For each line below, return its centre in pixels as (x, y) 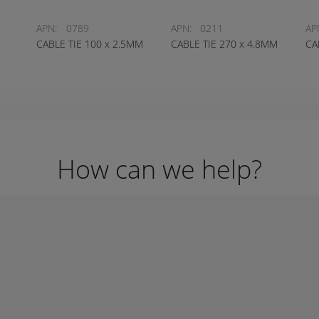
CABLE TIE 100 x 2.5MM (90, 44)
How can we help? (159, 169)
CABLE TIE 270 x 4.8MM (224, 44)
